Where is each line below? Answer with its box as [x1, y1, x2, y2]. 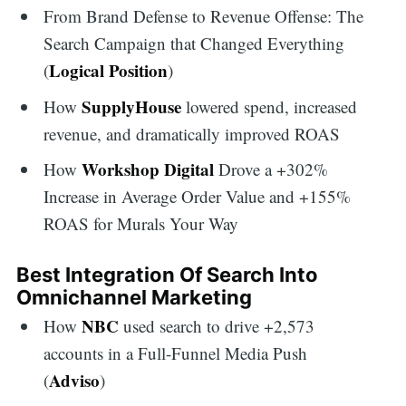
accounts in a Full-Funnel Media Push [43, 342, 308, 365]
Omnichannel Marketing [15, 285, 252, 309]
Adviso [49, 368, 101, 393]
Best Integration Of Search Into [15, 262, 318, 286]
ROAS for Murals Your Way [43, 212, 239, 236]
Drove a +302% [214, 158, 329, 181]
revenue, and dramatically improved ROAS [43, 121, 341, 145]
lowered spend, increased [181, 94, 358, 118]
